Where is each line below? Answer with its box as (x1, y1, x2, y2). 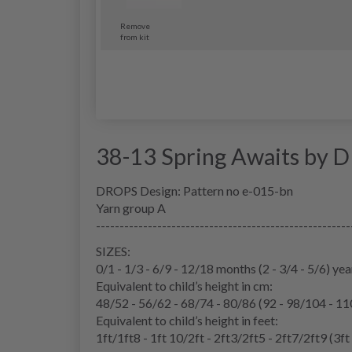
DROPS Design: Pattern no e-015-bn (96, 182, 293, 198)
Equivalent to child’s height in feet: (96, 312, 278, 328)
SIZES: (96, 243, 130, 258)
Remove (120, 20, 150, 31)
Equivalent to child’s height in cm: (96, 277, 273, 293)
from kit (120, 31, 149, 42)
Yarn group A (96, 200, 166, 215)
